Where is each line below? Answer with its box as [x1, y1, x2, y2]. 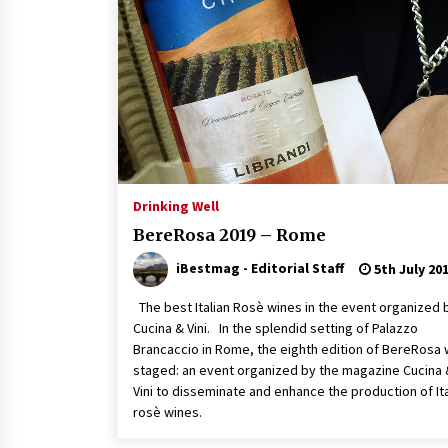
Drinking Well [133, 197, 219, 215]
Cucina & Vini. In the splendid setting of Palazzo [133, 319, 418, 337]
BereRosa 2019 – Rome [133, 225, 326, 245]
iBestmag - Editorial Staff [176, 258, 344, 277]
